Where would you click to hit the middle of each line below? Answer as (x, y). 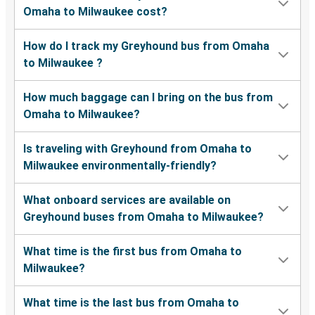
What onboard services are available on (127, 200)
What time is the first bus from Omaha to (133, 252)
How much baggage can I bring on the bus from (148, 98)
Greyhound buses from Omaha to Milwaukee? (143, 217)
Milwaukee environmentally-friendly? (120, 166)
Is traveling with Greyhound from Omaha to (137, 149)
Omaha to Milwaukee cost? (95, 12)
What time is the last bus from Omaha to (131, 303)
